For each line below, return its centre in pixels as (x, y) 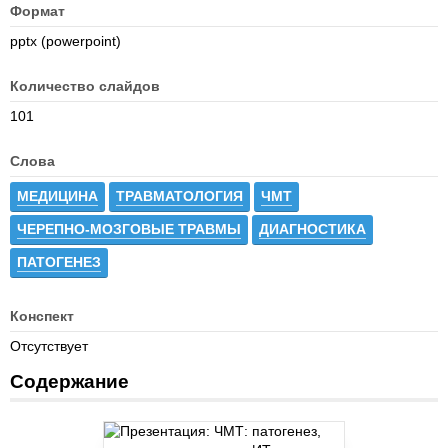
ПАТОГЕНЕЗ (59, 262)
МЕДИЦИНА (57, 196)
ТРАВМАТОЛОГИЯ (179, 196)
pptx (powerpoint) (65, 41)
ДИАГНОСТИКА (312, 229)
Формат (37, 11)
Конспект (42, 316)
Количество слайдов (85, 86)
